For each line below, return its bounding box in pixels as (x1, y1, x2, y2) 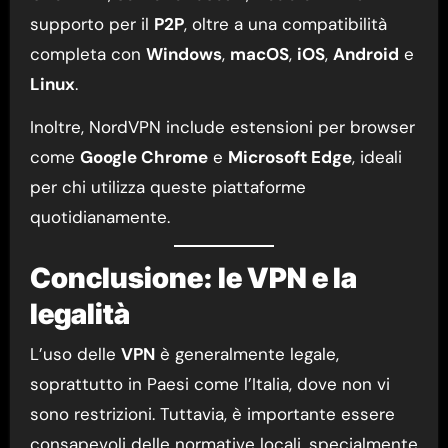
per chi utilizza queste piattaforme (29, 176, 306, 199)
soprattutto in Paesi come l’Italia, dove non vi (29, 372, 390, 395)
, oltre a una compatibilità (183, 13, 387, 36)
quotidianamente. (29, 206, 170, 229)
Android (332, 43, 399, 66)
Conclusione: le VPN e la (29, 261, 357, 296)
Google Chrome (79, 146, 208, 169)
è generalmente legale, (154, 342, 339, 365)
